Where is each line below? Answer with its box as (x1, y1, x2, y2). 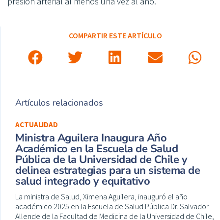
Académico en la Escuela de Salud (15, 141, 178, 156)
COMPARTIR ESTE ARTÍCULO (68, 30, 162, 40)
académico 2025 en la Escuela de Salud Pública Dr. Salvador (15, 201, 209, 211)
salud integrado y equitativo (15, 173, 150, 189)
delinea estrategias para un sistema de (15, 163, 200, 178)
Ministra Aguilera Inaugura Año (15, 130, 166, 145)
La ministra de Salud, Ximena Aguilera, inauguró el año (15, 191, 188, 201)
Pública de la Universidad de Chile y (15, 152, 187, 167)
